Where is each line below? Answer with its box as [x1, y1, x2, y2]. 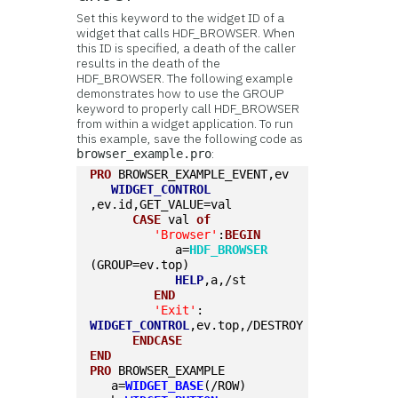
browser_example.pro [76, 147, 212, 161]
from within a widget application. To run [76, 115, 294, 131]
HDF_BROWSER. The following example [76, 70, 294, 86]
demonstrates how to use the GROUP [76, 85, 284, 101]
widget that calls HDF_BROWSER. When [76, 25, 296, 41]
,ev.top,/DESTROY [189, 318, 304, 332]
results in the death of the [76, 55, 221, 71]
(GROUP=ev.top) [90, 258, 190, 272]
